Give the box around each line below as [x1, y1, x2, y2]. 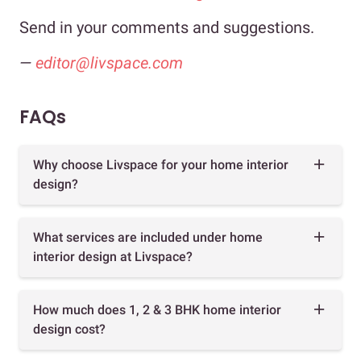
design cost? [33, 322, 106, 338]
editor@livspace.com [35, 53, 183, 73]
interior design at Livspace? [33, 249, 193, 265]
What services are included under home [33, 230, 263, 246]
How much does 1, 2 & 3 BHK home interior [33, 302, 281, 318]
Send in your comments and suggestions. [19, 18, 314, 38]
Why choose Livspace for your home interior [33, 157, 288, 173]
